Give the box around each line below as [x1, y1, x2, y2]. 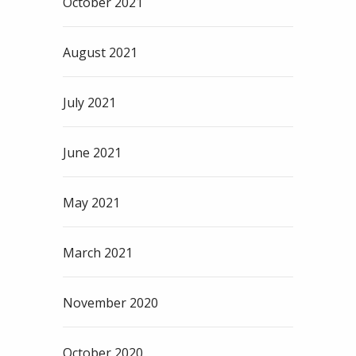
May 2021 [63, 194, 120, 212]
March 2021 [63, 244, 133, 262]
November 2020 [63, 294, 158, 312]
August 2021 [63, 44, 137, 62]
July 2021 [63, 94, 116, 112]
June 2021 [63, 144, 122, 162]
